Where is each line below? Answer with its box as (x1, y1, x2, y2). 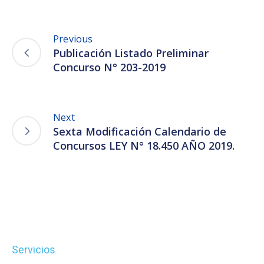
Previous (53, 32, 93, 45)
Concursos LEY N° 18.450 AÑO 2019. (53, 138, 235, 153)
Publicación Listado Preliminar (53, 45, 209, 60)
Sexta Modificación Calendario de (53, 124, 226, 138)
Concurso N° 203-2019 (53, 60, 166, 74)
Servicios (12, 243, 55, 256)
